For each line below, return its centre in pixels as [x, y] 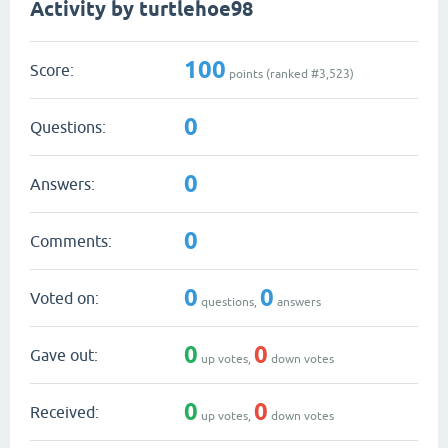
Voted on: [64, 297]
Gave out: [64, 354]
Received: [64, 411]
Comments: [71, 240]
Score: [52, 69]
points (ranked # [272, 73]
